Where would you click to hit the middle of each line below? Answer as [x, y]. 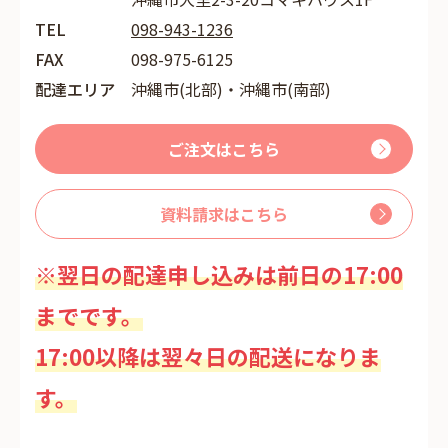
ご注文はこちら [224, 149]
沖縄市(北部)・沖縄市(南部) [231, 89]
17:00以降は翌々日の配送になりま [208, 356]
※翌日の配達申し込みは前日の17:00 [219, 274]
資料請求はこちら [224, 214]
